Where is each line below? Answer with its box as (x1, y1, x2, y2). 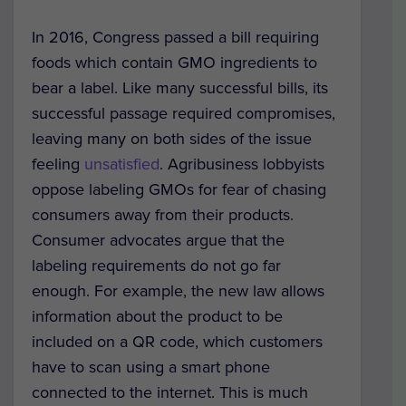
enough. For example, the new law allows (32, 280, 324, 301)
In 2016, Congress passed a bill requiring (32, 26, 319, 47)
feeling (32, 153, 84, 174)
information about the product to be (32, 305, 283, 326)
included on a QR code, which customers (32, 331, 323, 352)
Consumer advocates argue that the (32, 229, 285, 250)
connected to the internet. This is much (32, 382, 308, 402)
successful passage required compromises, (32, 102, 335, 123)
